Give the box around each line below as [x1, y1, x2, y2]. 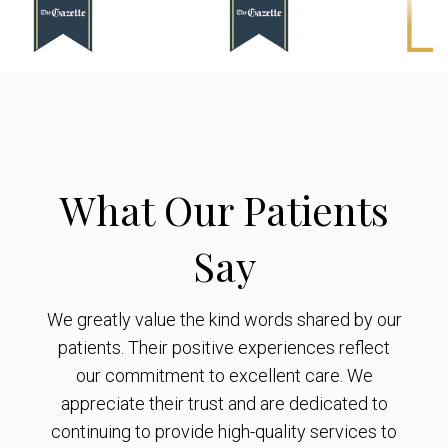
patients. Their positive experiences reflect [58, 337, 390, 359]
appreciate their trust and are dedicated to [60, 393, 388, 415]
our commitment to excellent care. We [75, 365, 373, 387]
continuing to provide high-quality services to [51, 421, 397, 443]
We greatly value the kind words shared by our [46, 309, 402, 331]
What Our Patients [59, 183, 389, 237]
